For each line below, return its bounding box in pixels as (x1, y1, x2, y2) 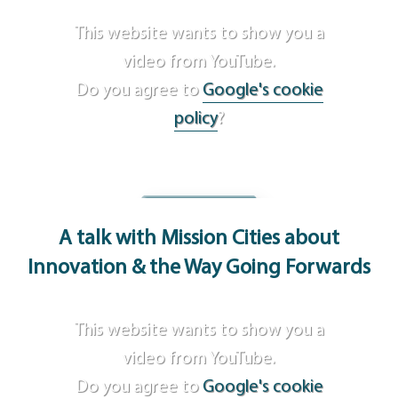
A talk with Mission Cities (59, 228, 284, 251)
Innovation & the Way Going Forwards (28, 258, 370, 280)
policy (173, 109, 218, 128)
